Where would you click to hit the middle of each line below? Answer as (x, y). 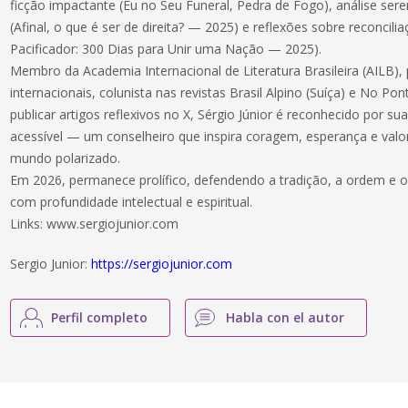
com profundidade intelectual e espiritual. (132, 202)
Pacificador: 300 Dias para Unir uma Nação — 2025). (166, 49)
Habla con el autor (286, 317)
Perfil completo (100, 317)
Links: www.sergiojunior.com (95, 224)
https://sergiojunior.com (162, 264)
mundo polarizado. (66, 158)
